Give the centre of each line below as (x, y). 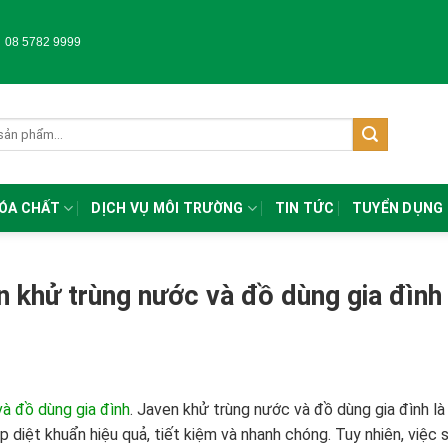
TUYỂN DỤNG (397, 208)
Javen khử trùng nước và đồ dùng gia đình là (291, 409)
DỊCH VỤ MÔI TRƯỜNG (167, 208)
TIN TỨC (304, 208)
